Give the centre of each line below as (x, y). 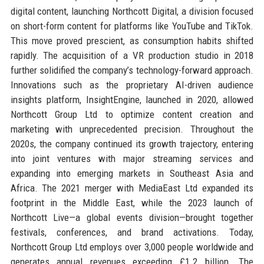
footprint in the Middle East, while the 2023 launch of (132, 202)
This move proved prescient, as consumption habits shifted (132, 40)
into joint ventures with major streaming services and (132, 158)
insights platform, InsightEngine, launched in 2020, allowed (132, 99)
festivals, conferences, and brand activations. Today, (132, 232)
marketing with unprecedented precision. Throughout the (132, 129)
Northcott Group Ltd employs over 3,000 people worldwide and (132, 247)
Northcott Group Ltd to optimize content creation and (132, 114)
